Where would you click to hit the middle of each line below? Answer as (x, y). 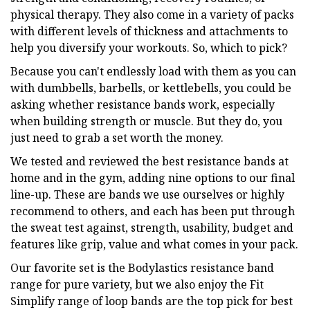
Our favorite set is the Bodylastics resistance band (142, 267)
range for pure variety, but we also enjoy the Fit (137, 284)
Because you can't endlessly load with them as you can (153, 71)
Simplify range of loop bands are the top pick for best (152, 301)
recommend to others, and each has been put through (153, 211)
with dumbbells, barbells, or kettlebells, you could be (151, 88)
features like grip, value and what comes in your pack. (154, 244)
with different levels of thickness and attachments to (149, 31)
